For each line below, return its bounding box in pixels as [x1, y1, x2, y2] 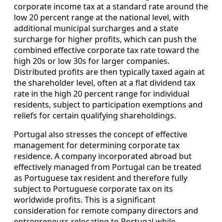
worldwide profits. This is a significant [14, 194, 156, 206]
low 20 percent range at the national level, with [14, 12, 189, 23]
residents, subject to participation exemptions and [14, 99, 203, 111]
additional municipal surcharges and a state [14, 23, 178, 34]
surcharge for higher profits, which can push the [14, 34, 197, 45]
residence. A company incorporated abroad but [14, 151, 192, 162]
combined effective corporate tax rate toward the [14, 45, 199, 56]
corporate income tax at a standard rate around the [14, 1, 208, 12]
